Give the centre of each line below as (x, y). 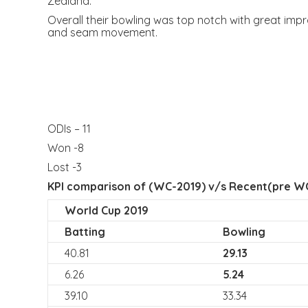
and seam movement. (102, 32)
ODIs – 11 (69, 129)
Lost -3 (64, 167)
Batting (85, 232)
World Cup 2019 (106, 210)
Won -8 (65, 148)
